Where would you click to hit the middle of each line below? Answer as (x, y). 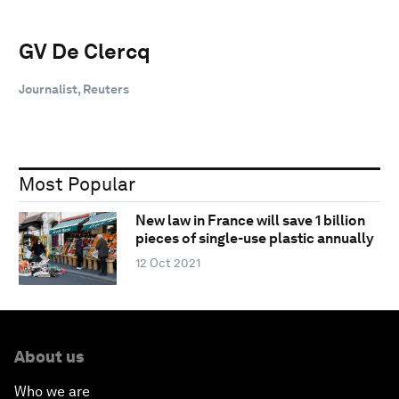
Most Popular (77, 183)
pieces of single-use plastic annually (254, 239)
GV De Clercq (85, 51)
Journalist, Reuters (74, 89)
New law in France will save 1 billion (250, 221)
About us (49, 356)
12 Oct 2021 (167, 263)
